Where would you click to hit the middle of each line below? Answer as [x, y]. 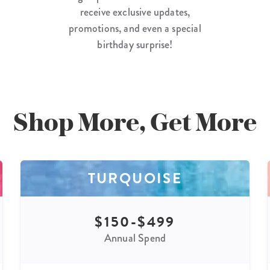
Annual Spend [135, 238]
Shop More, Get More [135, 121]
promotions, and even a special [135, 28]
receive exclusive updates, [135, 12]
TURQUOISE [135, 178]
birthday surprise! [135, 44]
